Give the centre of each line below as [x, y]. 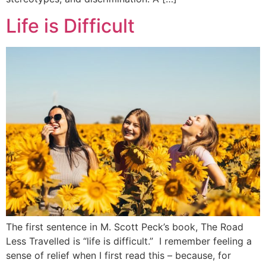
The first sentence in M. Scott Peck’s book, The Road [125, 227]
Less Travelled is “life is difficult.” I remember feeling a [129, 241]
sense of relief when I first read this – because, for [118, 256]
